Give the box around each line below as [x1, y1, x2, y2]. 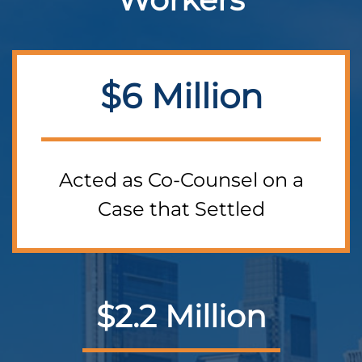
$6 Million [99, 75, 263, 118]
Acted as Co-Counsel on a [58, 168, 304, 192]
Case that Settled [97, 197, 265, 221]
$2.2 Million [95, 297, 267, 336]
